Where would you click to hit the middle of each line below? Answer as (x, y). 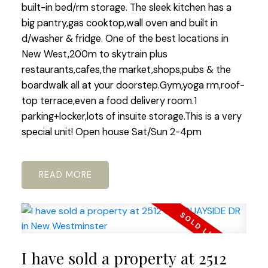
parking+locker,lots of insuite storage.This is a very (131, 116)
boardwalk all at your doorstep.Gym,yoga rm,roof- (133, 85)
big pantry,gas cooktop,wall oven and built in (119, 23)
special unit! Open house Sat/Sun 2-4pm (111, 132)
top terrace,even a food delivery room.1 (109, 100)
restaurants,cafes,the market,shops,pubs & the (126, 69)
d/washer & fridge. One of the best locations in (125, 38)
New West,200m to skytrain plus (94, 54)
